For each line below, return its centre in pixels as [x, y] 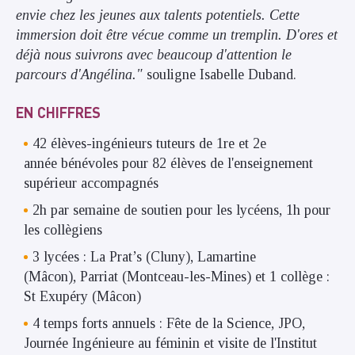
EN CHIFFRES [60, 112]
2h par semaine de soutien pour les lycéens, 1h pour [181, 210]
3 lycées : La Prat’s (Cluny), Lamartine [144, 256]
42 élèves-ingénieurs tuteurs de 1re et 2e [149, 143]
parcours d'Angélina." [79, 75]
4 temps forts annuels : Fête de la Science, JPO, [169, 323]
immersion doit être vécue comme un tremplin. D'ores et [177, 35]
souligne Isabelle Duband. [219, 75]
